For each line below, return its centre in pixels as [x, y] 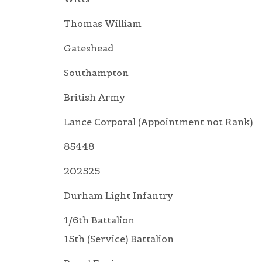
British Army [94, 97]
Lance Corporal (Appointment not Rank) [158, 122]
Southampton [96, 73]
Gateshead [89, 48]
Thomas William [103, 24]
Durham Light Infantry [118, 196]
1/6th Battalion [99, 220]
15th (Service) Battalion [119, 239]
